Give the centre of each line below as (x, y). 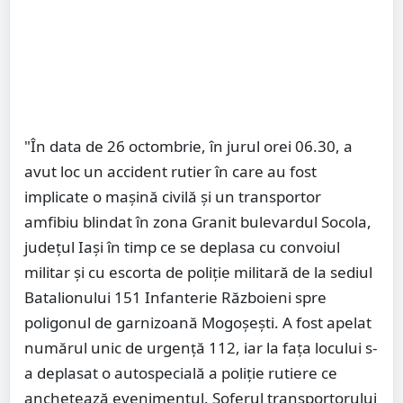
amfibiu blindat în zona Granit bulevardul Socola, (198, 222)
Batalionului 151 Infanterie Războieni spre (175, 298)
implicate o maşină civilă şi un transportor (173, 197)
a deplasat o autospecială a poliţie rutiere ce (181, 373)
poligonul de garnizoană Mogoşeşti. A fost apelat (198, 323)
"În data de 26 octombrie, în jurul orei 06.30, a (188, 147)
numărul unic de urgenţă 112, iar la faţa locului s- (201, 348)
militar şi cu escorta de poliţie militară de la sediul (198, 273)
